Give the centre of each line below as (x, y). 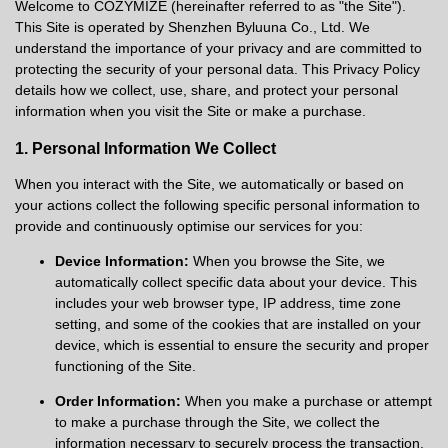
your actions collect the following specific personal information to (217, 205)
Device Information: (122, 261)
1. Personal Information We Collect (145, 148)
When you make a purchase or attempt (306, 401)
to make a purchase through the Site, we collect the (217, 422)
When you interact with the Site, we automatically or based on (209, 184)
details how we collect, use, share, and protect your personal (206, 90)
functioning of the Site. (125, 366)
